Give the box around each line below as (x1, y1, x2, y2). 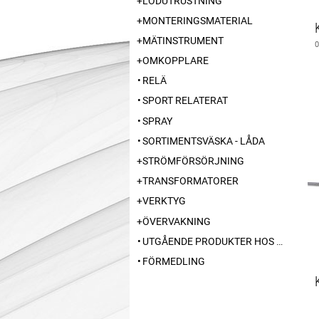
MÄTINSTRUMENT (142, 33, 224, 47)
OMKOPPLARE (142, 53, 209, 68)
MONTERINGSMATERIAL (142, 13, 253, 27)
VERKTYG (142, 194, 186, 208)
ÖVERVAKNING (142, 214, 211, 228)
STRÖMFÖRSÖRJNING (142, 154, 244, 167)
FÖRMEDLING (142, 253, 205, 268)
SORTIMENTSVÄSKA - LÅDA (142, 133, 265, 147)
